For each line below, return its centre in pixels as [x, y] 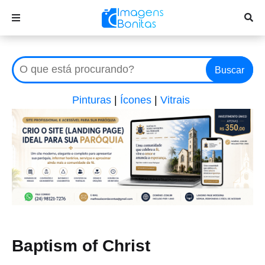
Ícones [136, 100]
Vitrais [175, 100]
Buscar [230, 70]
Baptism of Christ [81, 246]
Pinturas [92, 100]
